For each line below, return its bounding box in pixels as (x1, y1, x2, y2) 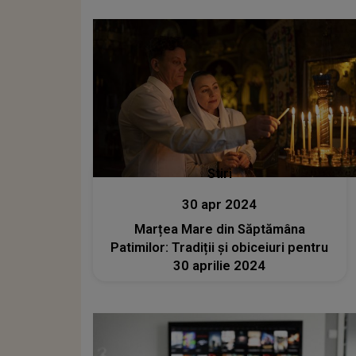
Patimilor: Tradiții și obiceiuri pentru (110, 240, 329, 255)
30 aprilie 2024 (173, 258, 266, 273)
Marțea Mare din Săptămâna (133, 222, 305, 237)
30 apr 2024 (182, 197, 257, 212)
